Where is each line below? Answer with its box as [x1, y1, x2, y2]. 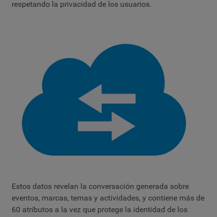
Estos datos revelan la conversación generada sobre [12, 181, 189, 191]
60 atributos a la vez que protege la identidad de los [12, 204, 187, 214]
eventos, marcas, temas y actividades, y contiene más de [12, 193, 204, 202]
